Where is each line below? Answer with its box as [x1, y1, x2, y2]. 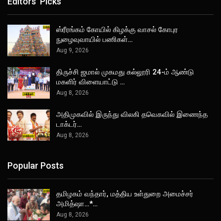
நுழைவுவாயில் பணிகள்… [56, 35, 133, 44]
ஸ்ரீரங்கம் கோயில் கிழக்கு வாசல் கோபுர [56, 25, 178, 35]
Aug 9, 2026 [56, 47, 89, 54]
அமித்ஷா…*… [56, 199, 98, 208]
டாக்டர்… [56, 119, 82, 129]
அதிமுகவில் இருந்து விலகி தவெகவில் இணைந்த [56, 110, 208, 119]
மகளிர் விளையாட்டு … [56, 77, 125, 87]
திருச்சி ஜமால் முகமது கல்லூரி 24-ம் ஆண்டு [56, 68, 194, 77]
